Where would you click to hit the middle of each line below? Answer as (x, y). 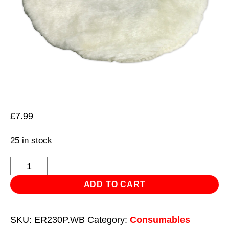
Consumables (160, 220)
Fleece (24, 179)
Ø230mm (29, 210)
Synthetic (29, 164)
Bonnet (24, 194)
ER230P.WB (60, 220)
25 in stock (31, 140)
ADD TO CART (114, 184)
